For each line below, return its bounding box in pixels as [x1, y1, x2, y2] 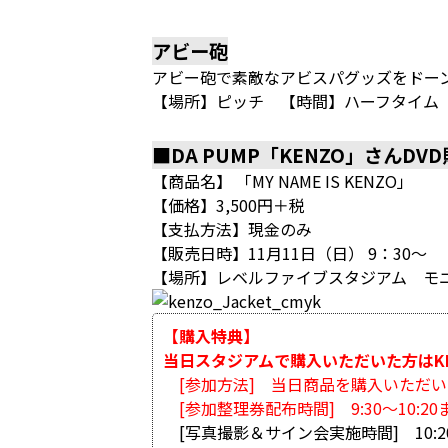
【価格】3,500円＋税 [152, 193, 305, 217]
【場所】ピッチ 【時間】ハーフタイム [152, 89, 439, 113]
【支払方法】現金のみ [152, 217, 312, 241]
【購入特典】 [163, 324, 259, 348]
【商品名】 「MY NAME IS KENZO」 [152, 169, 413, 193]
